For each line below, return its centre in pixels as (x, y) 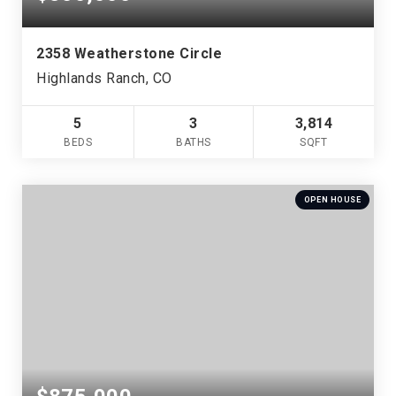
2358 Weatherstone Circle (129, 53)
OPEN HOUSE (332, 199)
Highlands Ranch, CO (104, 78)
